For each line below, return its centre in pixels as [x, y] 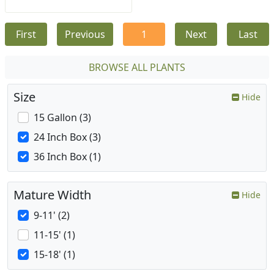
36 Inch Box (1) [67, 156]
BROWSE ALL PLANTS [137, 67]
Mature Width [52, 194]
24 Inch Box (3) [67, 137]
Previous [85, 34]
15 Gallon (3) [62, 117]
